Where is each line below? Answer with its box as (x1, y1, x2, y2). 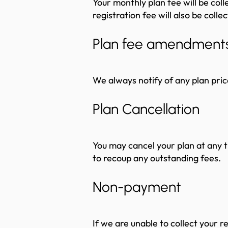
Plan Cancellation (93, 100, 199, 118)
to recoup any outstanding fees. (93, 152, 221, 164)
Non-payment (93, 178, 181, 195)
